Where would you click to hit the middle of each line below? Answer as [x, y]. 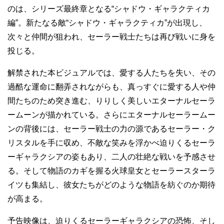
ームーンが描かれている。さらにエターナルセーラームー [111, 115]
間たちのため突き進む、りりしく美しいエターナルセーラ [111, 101]
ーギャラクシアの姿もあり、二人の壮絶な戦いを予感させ [111, 157]
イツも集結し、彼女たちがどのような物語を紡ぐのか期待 [111, 185]
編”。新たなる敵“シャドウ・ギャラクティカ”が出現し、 [107, 23]
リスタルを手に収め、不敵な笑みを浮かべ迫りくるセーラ [111, 143]
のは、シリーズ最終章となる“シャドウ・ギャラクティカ [109, 9]
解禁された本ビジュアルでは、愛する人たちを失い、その [111, 73]
